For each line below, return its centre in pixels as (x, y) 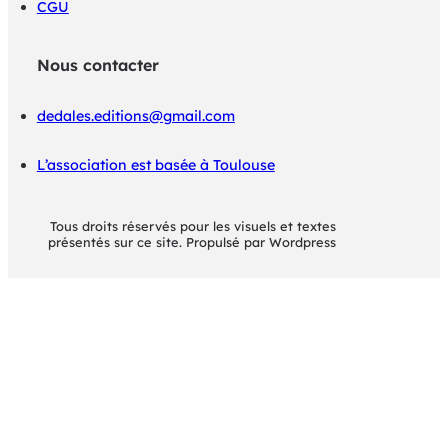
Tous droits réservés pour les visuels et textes (193, 226)
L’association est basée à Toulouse (155, 165)
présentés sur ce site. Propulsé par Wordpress (192, 242)
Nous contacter (97, 65)
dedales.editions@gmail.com (135, 115)
